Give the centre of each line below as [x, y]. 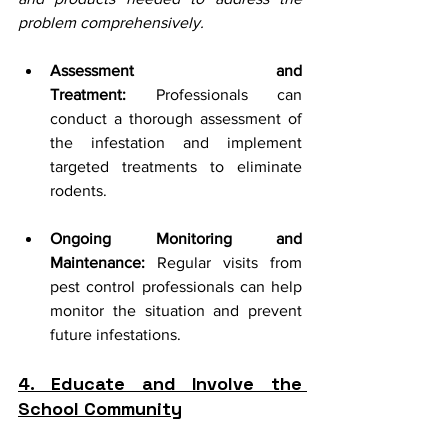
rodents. [78, 190]
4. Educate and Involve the [160, 383]
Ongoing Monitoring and [176, 238]
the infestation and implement [176, 142]
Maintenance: [97, 262]
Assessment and [176, 70]
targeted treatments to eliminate [176, 166]
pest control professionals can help [176, 286]
